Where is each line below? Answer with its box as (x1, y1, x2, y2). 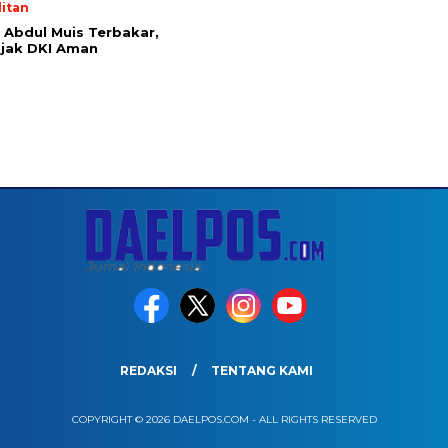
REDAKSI (120, 362, 177, 378)
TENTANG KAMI (211, 362, 313, 378)
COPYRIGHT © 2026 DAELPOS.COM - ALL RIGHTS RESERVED (71, 412, 377, 426)
